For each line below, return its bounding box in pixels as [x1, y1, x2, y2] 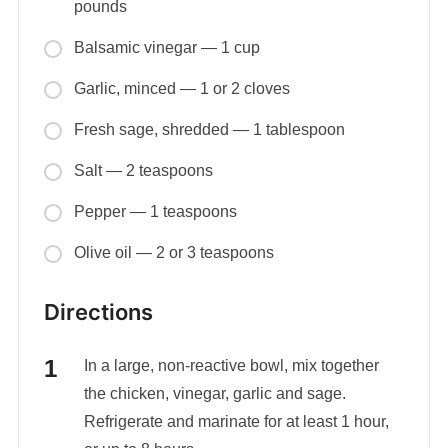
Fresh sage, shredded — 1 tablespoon [73, 121, 345, 139]
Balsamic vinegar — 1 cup [73, 39, 260, 57]
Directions [43, 299, 153, 326]
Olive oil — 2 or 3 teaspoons [73, 244, 274, 262]
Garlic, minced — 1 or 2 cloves [73, 80, 290, 98]
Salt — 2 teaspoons [73, 162, 213, 180]
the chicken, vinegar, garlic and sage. [83, 385, 346, 403]
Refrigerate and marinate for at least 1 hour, [83, 413, 389, 431]
